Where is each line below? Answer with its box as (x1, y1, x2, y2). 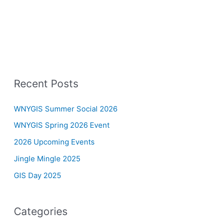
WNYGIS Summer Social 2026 (14, 104, 117, 113)
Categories (14, 205, 68, 218)
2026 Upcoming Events (14, 137, 95, 147)
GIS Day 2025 (14, 170, 61, 180)
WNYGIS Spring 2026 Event (14, 120, 110, 130)
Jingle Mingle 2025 (14, 153, 80, 163)
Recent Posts (14, 77, 78, 90)
